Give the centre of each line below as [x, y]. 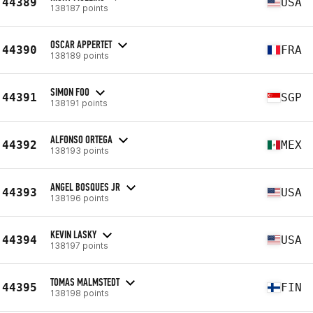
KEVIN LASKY [73, 234]
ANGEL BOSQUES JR [85, 187]
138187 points [79, 8]
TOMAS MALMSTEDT [85, 282]
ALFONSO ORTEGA [81, 139]
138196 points [80, 198]
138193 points [80, 150]
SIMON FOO [70, 92]
